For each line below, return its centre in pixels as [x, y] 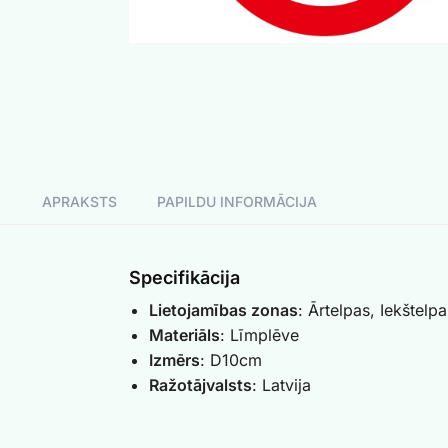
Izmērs [174, 359]
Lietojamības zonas [223, 309]
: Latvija [281, 384]
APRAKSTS [79, 201]
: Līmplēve [259, 334]
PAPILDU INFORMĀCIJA [236, 201]
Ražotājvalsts [200, 384]
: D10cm [230, 359]
